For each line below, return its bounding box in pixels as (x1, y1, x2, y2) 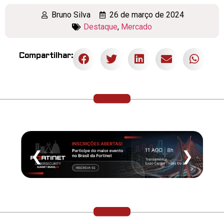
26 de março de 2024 (109, 9, 184, 19)
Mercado (120, 21, 152, 31)
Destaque (83, 21, 117, 31)
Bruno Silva (51, 9, 90, 19)
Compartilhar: (18, 51, 73, 59)
